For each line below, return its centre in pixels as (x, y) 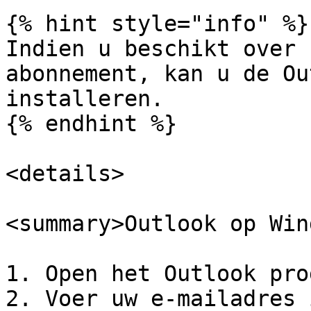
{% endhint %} (91, 124)
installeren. (85, 99)
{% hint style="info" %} (157, 24)
